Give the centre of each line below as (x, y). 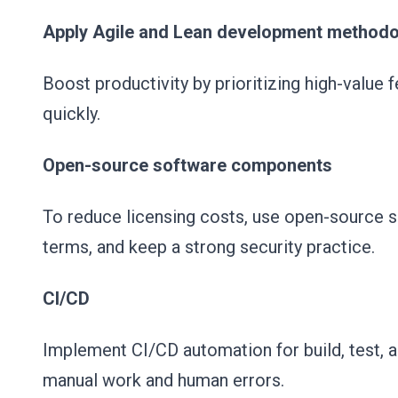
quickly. (74, 114)
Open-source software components (187, 165)
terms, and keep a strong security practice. (211, 247)
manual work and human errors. (166, 380)
